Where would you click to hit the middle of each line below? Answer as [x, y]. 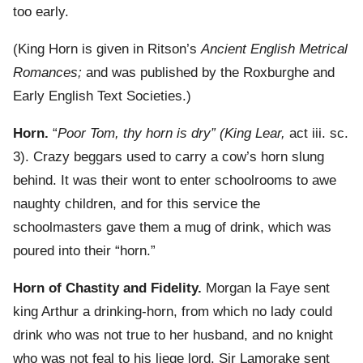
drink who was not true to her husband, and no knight [173, 335]
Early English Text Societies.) [102, 96]
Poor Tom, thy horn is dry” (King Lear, [171, 134]
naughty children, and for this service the [137, 204]
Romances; [47, 73]
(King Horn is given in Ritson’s [107, 49]
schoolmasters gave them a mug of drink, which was [172, 228]
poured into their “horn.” [84, 251]
